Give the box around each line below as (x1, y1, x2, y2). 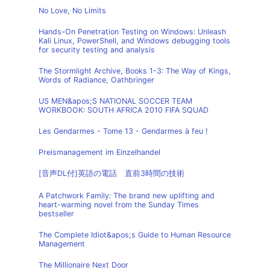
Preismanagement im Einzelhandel (39, 148, 160, 157)
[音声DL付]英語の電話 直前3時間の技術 (39, 169, 184, 178)
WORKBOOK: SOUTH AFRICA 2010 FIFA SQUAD (39, 105, 209, 115)
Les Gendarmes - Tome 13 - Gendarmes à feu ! (39, 127, 207, 136)
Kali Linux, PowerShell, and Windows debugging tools (39, 36, 230, 45)
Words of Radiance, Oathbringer (39, 75, 154, 84)
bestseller (39, 209, 74, 218)
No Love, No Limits (39, 6, 106, 15)
